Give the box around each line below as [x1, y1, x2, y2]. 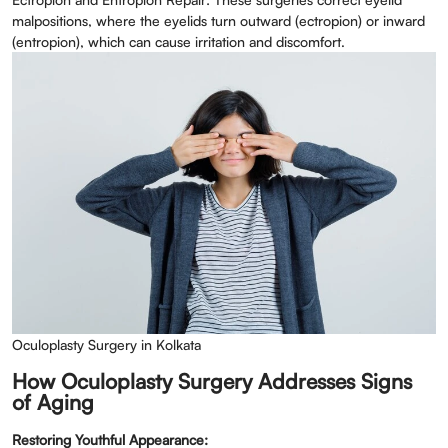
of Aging [12, 389, 94, 416]
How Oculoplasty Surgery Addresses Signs [12, 368, 412, 395]
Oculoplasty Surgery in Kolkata [12, 336, 201, 354]
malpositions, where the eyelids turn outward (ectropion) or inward [12, 12, 425, 29]
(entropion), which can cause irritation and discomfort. [12, 33, 345, 50]
